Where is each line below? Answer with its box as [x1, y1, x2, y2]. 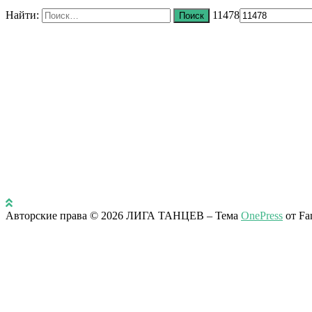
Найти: [6, 8, 39, 21]
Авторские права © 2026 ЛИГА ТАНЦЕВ [6, 209, 207, 221]
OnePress [241, 209, 283, 221]
